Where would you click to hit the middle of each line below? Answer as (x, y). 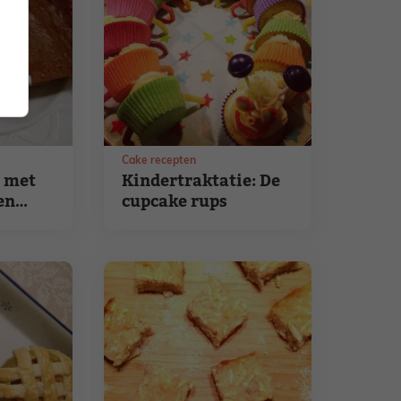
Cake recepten (159, 161)
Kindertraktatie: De (201, 181)
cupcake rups (175, 202)
